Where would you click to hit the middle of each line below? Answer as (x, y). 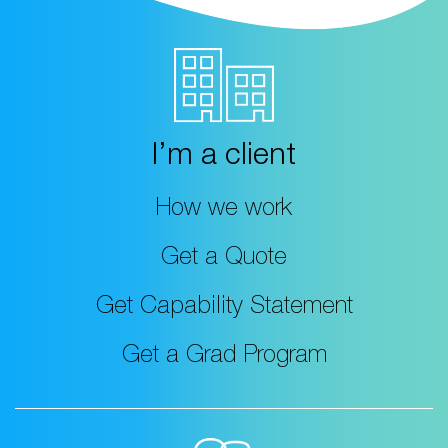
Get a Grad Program (224, 357)
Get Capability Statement (224, 308)
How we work (224, 210)
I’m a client (224, 158)
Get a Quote (224, 259)
